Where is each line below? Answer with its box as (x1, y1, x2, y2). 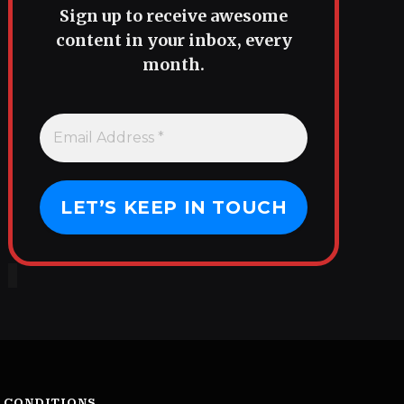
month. (142, 54, 206, 76)
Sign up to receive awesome (60, 5, 289, 27)
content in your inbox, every (55, 30, 292, 51)
